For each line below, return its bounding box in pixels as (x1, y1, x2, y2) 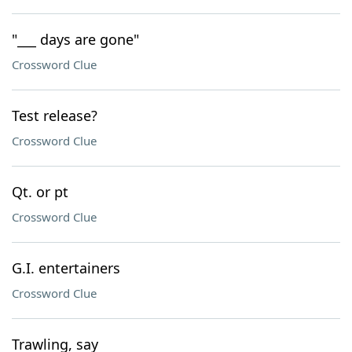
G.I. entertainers (12, 258, 120, 277)
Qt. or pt (12, 182, 68, 201)
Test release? (12, 106, 97, 125)
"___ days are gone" (12, 30, 139, 49)
